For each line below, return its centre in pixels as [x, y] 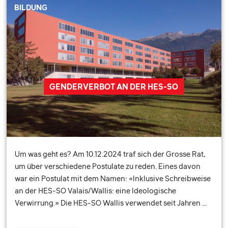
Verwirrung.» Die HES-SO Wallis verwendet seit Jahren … [111, 203]
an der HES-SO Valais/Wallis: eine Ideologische [96, 190]
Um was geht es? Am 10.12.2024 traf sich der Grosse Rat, [110, 154]
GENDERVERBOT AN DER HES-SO [114, 87]
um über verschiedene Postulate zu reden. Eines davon [108, 166]
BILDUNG [31, 7]
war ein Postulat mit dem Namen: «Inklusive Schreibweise [113, 178]
